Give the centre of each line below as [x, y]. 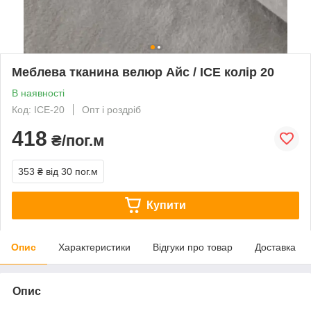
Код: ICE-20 [38, 109]
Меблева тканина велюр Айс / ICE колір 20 [143, 72]
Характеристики [94, 247]
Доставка [275, 247]
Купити [166, 205]
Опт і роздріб [111, 109]
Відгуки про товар [193, 247]
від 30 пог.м [72, 171]
